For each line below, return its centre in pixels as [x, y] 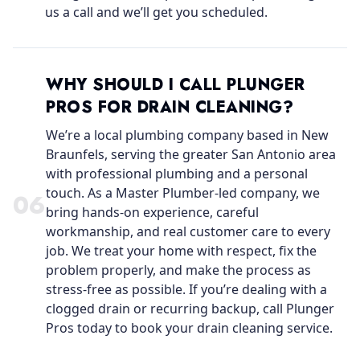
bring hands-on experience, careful [152, 212]
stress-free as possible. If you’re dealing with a [186, 289]
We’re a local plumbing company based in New [187, 135]
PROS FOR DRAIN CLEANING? [170, 107]
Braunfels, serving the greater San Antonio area [191, 154]
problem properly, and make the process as [178, 270]
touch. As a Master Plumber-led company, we [183, 193]
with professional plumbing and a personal [177, 174]
